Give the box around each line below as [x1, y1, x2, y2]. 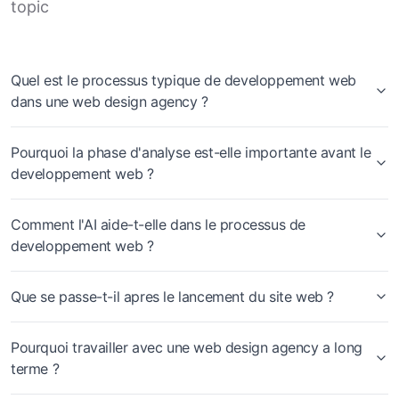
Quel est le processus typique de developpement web [11, 71, 356, 89]
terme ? [11, 360, 60, 378]
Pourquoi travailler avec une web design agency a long [11, 338, 362, 356]
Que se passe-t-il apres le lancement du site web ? [11, 288, 334, 305]
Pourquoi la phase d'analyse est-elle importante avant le [11, 143, 371, 161]
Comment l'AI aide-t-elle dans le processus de [11, 216, 305, 233]
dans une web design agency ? [11, 93, 208, 110]
